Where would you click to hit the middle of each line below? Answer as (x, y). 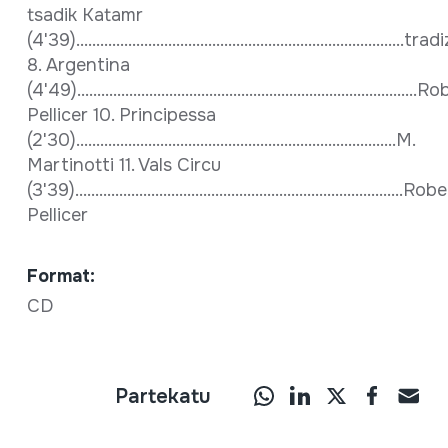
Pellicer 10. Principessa (121, 115)
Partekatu (163, 396)
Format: (60, 276)
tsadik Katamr (84, 15)
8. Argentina (78, 65)
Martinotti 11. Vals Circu (123, 165)
